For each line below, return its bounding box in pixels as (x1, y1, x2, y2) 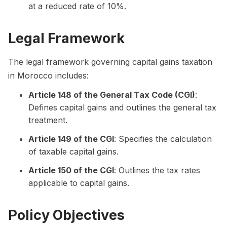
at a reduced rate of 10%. (28, 1, 126, 12)
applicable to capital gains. (28, 178, 129, 188)
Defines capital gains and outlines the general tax (28, 102, 216, 113)
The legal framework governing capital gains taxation (8, 57, 212, 67)
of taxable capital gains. (28, 146, 119, 157)
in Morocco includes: (8, 70, 89, 81)
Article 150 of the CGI (28, 165, 114, 176)
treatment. (28, 115, 67, 126)
